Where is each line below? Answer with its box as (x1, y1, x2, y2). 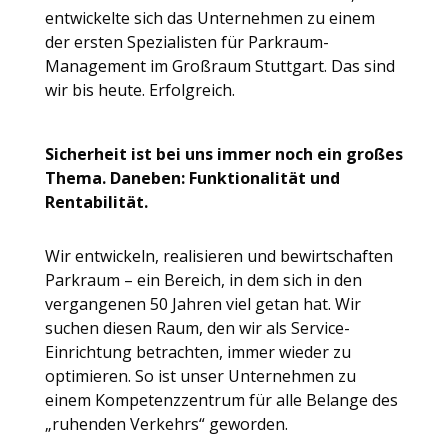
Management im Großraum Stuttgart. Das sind (44, 54, 395, 77)
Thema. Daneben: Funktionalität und (44, 166, 340, 189)
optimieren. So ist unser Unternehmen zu (44, 364, 356, 387)
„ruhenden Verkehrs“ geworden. (44, 412, 288, 435)
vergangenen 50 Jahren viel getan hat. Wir (44, 292, 361, 315)
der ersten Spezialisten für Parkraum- (44, 30, 329, 53)
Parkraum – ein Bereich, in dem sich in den (44, 268, 362, 291)
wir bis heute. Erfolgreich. (44, 78, 235, 101)
